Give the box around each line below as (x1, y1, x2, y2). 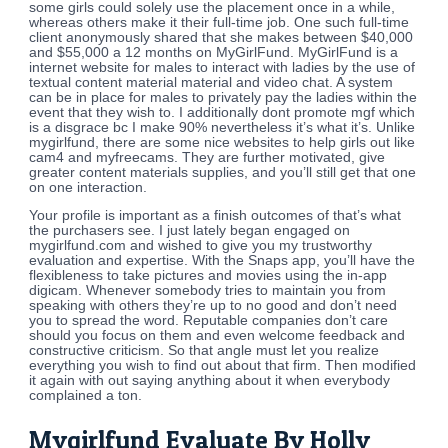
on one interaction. (29, 179, 148, 195)
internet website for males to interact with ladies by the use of (29, 59, 416, 75)
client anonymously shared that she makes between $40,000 (29, 29, 414, 45)
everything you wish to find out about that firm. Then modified (29, 358, 417, 374)
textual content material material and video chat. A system (29, 74, 394, 90)
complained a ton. (29, 388, 143, 404)
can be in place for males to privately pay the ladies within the (29, 89, 418, 105)
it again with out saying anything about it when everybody (29, 373, 391, 389)
